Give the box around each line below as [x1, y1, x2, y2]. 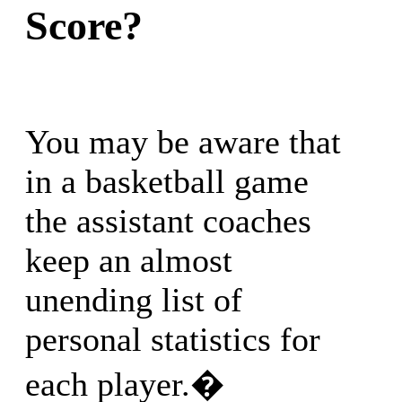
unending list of [25, 281, 242, 319]
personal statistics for [25, 320, 320, 359]
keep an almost [25, 241, 232, 280]
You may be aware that [25, 123, 341, 162]
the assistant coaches [25, 202, 311, 240]
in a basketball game [25, 162, 309, 201]
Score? [25, 2, 143, 48]
